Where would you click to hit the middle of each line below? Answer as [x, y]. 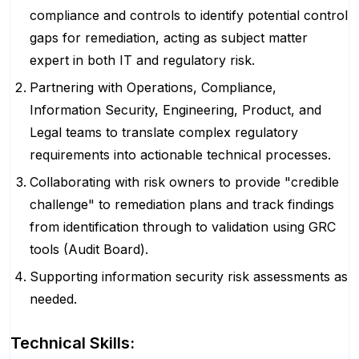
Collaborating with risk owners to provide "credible [184, 182]
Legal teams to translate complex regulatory [164, 132]
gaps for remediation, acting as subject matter [169, 38]
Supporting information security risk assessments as [189, 276]
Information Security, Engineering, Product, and [175, 110]
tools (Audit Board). [89, 249]
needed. [53, 299]
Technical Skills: [73, 343]
